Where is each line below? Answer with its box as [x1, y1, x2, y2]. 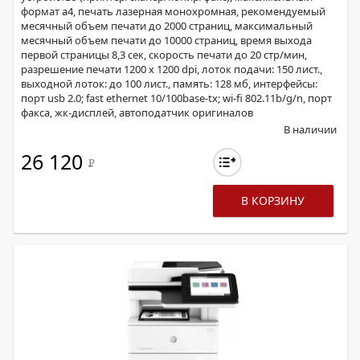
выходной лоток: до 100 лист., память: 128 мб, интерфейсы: [21, 76, 317, 91]
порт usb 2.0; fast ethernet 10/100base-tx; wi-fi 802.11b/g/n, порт [21, 91, 332, 105]
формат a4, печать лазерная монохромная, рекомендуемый [21, 4, 325, 18]
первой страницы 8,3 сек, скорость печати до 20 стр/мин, [21, 47, 307, 62]
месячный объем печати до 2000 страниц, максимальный [21, 18, 313, 33]
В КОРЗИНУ [241, 193, 305, 208]
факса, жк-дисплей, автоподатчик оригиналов [21, 105, 253, 120]
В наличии [284, 122, 337, 137]
